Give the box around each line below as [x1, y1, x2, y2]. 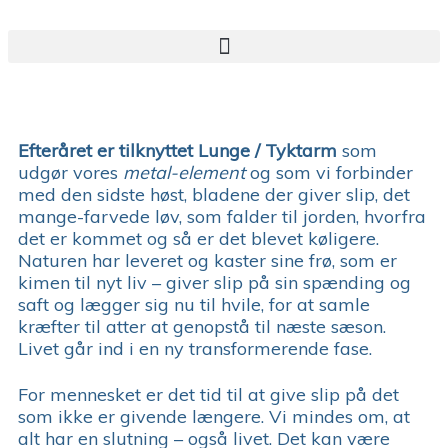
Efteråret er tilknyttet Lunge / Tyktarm [18, 138, 337, 162]
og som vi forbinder [245, 160, 413, 184]
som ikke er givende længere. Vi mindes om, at [18, 404, 410, 428]
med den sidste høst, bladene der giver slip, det [18, 182, 410, 206]
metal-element [123, 160, 245, 184]
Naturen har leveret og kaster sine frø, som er [18, 248, 397, 272]
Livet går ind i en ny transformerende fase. [18, 336, 372, 360]
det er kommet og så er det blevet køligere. [18, 226, 379, 250]
